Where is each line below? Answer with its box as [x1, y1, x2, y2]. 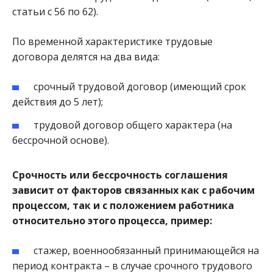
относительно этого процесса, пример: [12, 213, 212, 227]
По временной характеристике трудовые [12, 35, 213, 48]
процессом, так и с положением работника [12, 198, 234, 212]
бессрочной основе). [12, 133, 109, 147]
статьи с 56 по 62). [12, 5, 98, 18]
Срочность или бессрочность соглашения [12, 168, 228, 182]
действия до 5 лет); [12, 95, 103, 108]
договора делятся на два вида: [12, 50, 160, 63]
